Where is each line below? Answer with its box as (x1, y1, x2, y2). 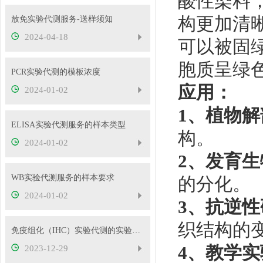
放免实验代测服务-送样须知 (11, 15, 113, 23)
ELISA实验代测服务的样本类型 (11, 120, 126, 129)
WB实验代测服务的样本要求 (11, 173, 114, 182)
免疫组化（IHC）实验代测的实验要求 (131, 226, 140, 235)
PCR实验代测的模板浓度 (11, 68, 100, 76)
